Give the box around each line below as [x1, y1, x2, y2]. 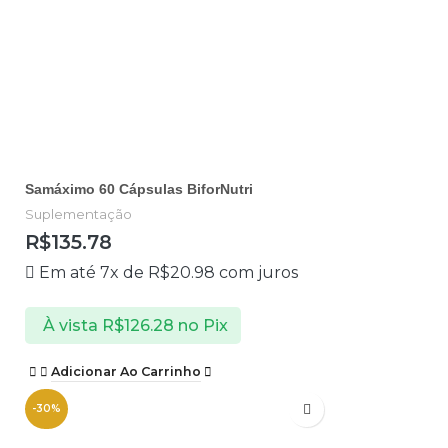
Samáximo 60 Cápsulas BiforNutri [25, 181, 253, 198]
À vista [42, 315, 98, 335]
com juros [215, 263, 298, 283]
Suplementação [25, 206, 132, 223]
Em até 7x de [39, 263, 148, 283]
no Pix [177, 315, 228, 335]
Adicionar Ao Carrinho [51, 363, 201, 379]
